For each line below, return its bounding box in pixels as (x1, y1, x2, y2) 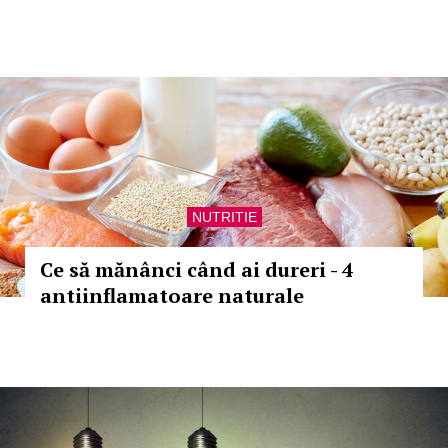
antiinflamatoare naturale (40, 282, 304, 309)
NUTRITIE (191, 209, 257, 225)
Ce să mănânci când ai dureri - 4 (40, 256, 353, 283)
